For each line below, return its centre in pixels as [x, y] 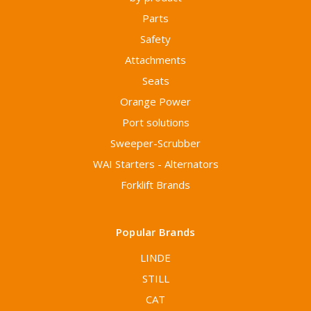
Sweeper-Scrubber [155, 143]
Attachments [155, 60]
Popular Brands [155, 232]
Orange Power [155, 102]
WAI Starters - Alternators [155, 164]
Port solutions [155, 123]
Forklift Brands [155, 185]
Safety [155, 39]
